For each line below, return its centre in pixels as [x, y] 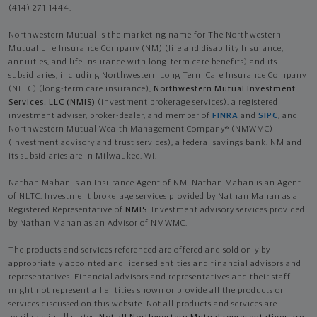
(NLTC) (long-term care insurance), [81, 89]
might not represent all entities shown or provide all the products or [146, 290]
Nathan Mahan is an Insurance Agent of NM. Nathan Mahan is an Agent [155, 183]
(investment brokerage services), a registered [187, 102]
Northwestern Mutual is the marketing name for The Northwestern [145, 35]
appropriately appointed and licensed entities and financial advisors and [155, 264]
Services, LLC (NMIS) [52, 102]
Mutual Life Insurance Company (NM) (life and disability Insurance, [146, 48]
